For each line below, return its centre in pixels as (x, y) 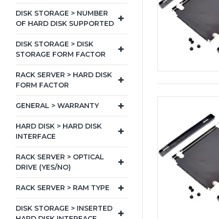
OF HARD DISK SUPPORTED (65, 23)
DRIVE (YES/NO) (43, 167)
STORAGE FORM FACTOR (61, 54)
